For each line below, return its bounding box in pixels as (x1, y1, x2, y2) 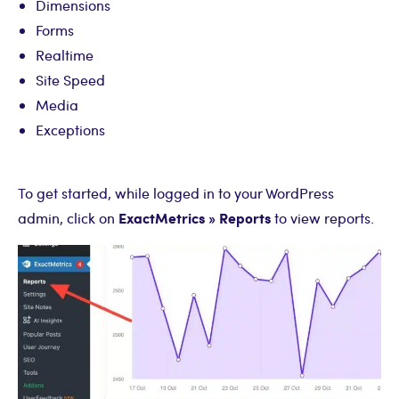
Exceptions (36, 120, 105, 140)
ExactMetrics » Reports (118, 208, 271, 229)
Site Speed (36, 70, 105, 90)
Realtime (36, 45, 94, 65)
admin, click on (18, 208, 118, 228)
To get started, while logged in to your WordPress (18, 183, 334, 203)
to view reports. (271, 208, 374, 228)
